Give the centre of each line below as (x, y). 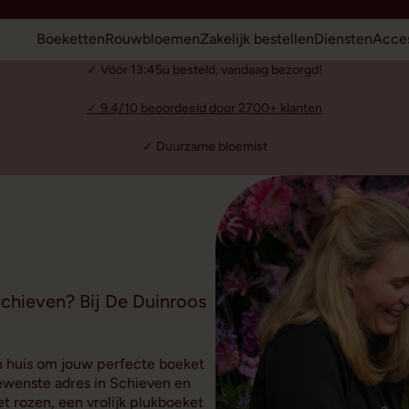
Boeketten (70, 39)
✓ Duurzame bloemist (204, 146)
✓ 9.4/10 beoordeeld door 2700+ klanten (204, 108)
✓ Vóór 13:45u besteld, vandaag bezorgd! (204, 69)
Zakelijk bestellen (257, 39)
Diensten (343, 39)
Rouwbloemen (152, 39)
